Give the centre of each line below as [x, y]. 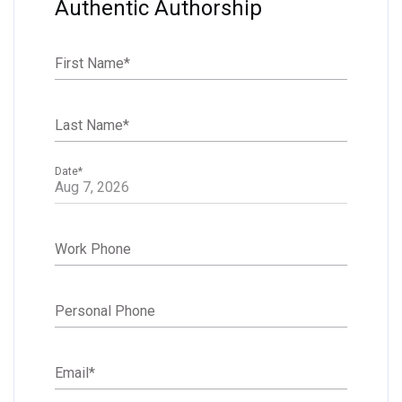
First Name [89, 64]
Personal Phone [105, 311]
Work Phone [93, 249]
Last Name [89, 126]
